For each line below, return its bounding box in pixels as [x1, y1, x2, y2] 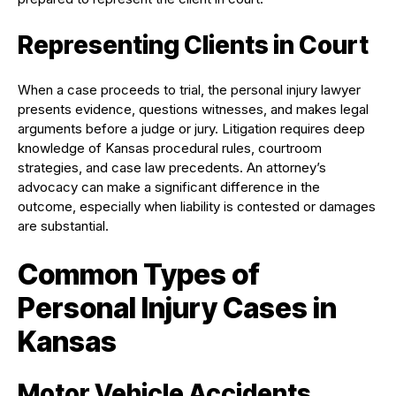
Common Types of [18, 257, 260, 293]
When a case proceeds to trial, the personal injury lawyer [18, 81, 361, 99]
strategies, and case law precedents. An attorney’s [18, 159, 326, 177]
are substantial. [18, 217, 109, 235]
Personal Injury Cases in [18, 291, 337, 326]
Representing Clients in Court [18, 30, 369, 61]
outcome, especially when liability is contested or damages [18, 198, 376, 216]
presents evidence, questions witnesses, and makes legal [18, 101, 369, 118]
